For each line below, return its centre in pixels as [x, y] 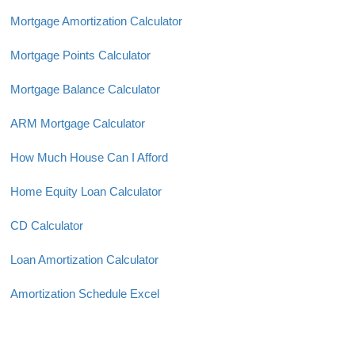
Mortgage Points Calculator [80, 55]
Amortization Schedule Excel [85, 294]
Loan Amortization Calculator [84, 260]
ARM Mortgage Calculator [78, 123]
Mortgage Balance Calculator [85, 89]
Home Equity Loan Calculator [86, 191]
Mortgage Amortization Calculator [96, 21]
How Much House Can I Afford [89, 157]
